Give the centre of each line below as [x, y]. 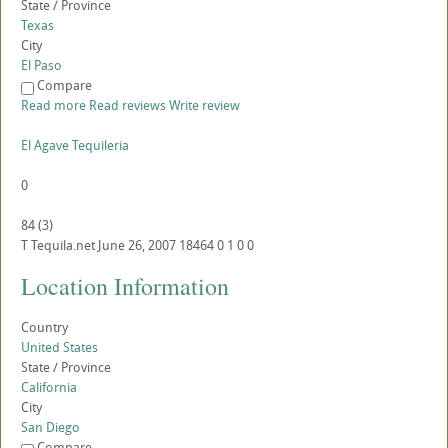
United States [59, 347]
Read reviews [127, 105]
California [49, 387]
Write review [204, 105]
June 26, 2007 [137, 245]
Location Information [125, 286]
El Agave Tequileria [75, 145]
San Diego [50, 427]
